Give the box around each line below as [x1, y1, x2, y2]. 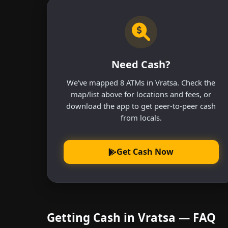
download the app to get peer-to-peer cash [66, 100, 216, 111]
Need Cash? [111, 57, 171, 71]
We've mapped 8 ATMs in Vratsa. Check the [67, 77, 216, 88]
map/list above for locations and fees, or [71, 89, 212, 99]
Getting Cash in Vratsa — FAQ [47, 210, 216, 226]
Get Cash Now [117, 146, 174, 158]
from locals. [120, 112, 162, 123]
